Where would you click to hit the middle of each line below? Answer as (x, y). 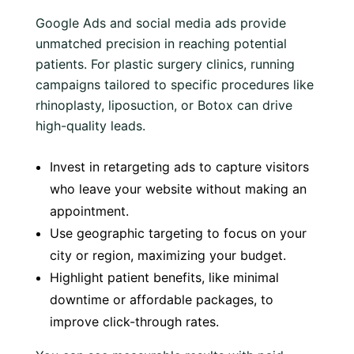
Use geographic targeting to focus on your (178, 233)
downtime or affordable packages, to (162, 299)
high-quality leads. (90, 126)
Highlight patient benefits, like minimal (164, 277)
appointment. (89, 211)
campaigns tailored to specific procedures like (175, 85)
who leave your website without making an (178, 189)
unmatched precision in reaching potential (161, 43)
